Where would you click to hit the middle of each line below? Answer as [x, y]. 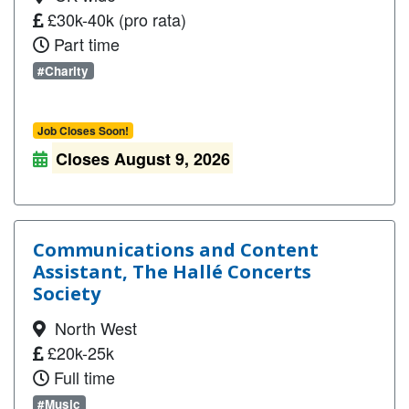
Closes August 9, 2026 [142, 159]
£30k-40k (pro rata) [115, 19]
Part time [84, 44]
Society [67, 294]
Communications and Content [176, 250]
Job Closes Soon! [83, 131]
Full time [82, 377]
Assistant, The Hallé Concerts [172, 272]
